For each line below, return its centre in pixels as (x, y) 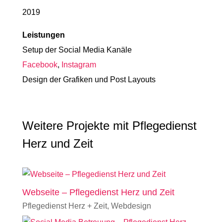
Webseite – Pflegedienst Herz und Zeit (98, 192)
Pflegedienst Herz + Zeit (64, 206)
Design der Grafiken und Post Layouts (89, 80)
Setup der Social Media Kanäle (77, 50)
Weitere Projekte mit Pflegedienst (109, 126)
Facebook (40, 65)
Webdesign (131, 206)
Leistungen (43, 35)
